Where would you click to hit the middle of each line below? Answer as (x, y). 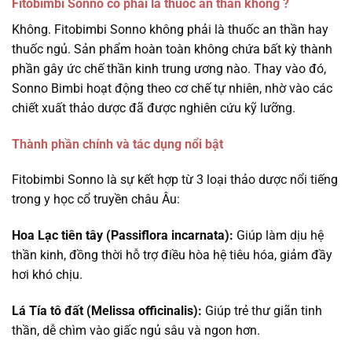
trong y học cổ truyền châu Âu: (96, 200)
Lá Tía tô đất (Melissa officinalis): (107, 310)
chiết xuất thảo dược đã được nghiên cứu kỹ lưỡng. (154, 108)
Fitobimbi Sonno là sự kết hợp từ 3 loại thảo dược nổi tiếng (175, 180)
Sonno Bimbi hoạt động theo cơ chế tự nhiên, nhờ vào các (172, 88)
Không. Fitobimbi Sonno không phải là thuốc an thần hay (170, 29)
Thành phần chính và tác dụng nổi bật (117, 144)
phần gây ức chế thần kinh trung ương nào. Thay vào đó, (169, 68)
